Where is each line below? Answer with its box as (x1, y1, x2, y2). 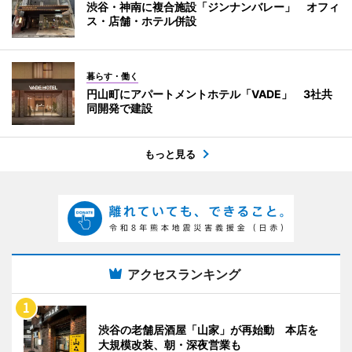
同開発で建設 (86, 101, 152, 115)
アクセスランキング (127, 266, 240, 282)
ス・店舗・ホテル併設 (86, 13, 196, 27)
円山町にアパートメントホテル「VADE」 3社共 (86, 86, 332, 101)
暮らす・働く (86, 70, 138, 82)
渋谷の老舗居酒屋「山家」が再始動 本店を (98, 322, 318, 336)
